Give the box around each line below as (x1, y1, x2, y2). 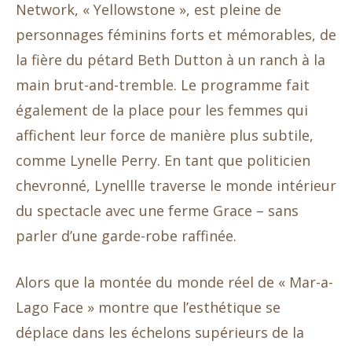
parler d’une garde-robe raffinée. (16, 226, 236, 245)
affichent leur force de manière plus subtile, (16, 126, 313, 145)
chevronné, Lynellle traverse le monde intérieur (16, 176, 336, 195)
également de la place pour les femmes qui (16, 101, 308, 119)
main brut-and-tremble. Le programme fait (16, 75, 310, 94)
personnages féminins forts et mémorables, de (16, 25, 336, 44)
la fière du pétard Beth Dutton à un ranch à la (16, 50, 325, 69)
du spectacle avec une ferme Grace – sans (16, 201, 299, 220)
